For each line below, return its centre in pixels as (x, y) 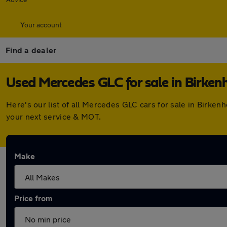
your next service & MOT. (54, 116)
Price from (33, 198)
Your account (41, 25)
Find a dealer (31, 50)
